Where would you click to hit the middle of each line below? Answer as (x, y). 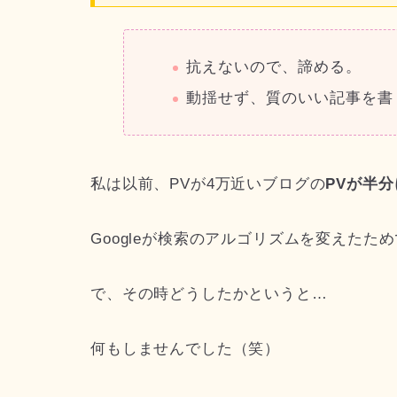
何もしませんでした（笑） (186, 348)
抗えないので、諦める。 (274, 67)
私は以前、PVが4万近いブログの (208, 183)
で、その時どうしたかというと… (209, 293)
